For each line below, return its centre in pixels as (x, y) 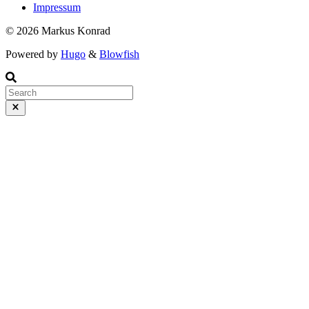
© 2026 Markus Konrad (58, 31)
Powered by (33, 54)
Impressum (57, 8)
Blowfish (119, 54)
